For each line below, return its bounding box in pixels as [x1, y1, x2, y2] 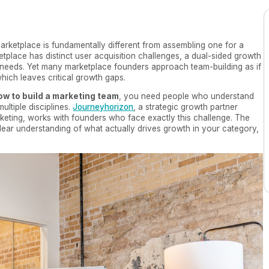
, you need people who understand [119, 91, 255, 101]
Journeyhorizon [73, 102, 134, 112]
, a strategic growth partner [133, 102, 238, 112]
